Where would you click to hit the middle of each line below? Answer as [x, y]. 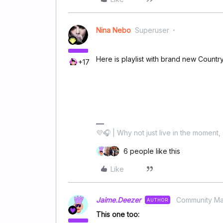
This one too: [118, 214]
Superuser [152, 30]
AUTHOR [158, 200]
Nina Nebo [113, 30]
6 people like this [152, 151]
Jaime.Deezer [118, 200]
